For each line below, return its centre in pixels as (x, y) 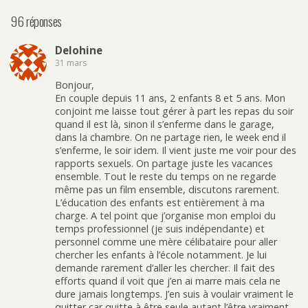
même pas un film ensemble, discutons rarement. (167, 190)
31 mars (71, 63)
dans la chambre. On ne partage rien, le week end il (170, 137)
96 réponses (36, 21)
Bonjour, (75, 85)
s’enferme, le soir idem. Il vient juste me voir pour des (176, 151)
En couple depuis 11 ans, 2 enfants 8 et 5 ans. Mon (170, 98)
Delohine (79, 50)
